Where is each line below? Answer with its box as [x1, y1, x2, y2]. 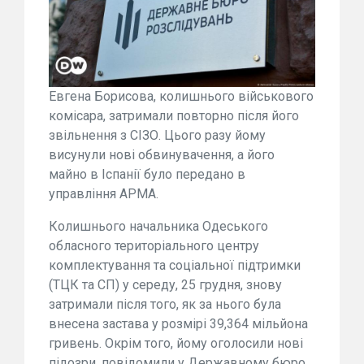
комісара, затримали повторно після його [49, 107, 299, 123]
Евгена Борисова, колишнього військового [49, 88, 314, 104]
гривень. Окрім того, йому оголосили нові [49, 335, 303, 351]
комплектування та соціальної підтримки [49, 257, 301, 273]
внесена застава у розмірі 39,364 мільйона [49, 315, 308, 331]
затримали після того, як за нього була [49, 296, 281, 312]
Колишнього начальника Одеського [49, 218, 268, 234]
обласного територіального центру [49, 237, 259, 253]
